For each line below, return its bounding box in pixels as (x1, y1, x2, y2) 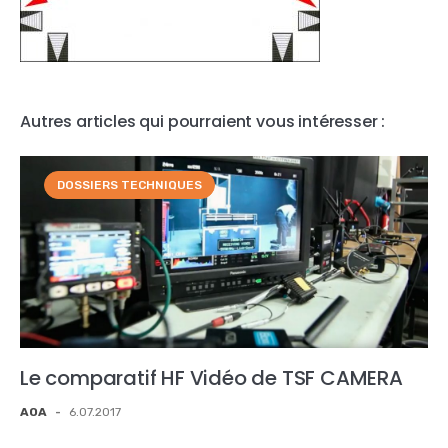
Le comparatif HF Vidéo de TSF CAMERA (20, 363, 403, 392)
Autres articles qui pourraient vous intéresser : (20, 110, 386, 133)
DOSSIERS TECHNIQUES (57, 178, 202, 192)
